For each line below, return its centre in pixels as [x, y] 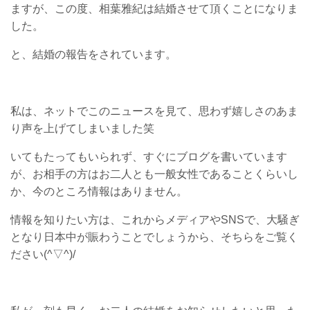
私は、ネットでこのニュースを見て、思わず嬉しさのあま [154, 111]
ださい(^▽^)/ [43, 254]
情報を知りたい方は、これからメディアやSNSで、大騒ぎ [155, 219]
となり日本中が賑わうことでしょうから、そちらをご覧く [154, 237]
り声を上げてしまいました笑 [82, 128]
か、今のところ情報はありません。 [99, 191]
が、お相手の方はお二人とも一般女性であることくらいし [154, 174]
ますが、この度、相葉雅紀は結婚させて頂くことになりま [154, 8]
